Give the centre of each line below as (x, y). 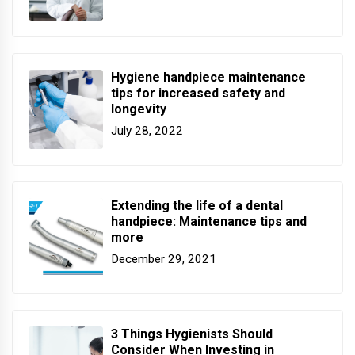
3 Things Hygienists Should (192, 334)
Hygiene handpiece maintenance (208, 77)
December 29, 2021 (164, 260)
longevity (139, 109)
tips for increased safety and (198, 93)
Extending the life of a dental (197, 205)
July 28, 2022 (147, 131)
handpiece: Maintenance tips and (209, 221)
